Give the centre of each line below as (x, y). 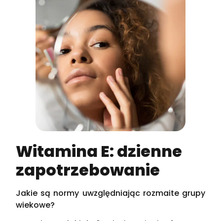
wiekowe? (36, 205)
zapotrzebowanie (88, 170)
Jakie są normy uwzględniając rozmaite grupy (110, 193)
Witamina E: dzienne (99, 151)
